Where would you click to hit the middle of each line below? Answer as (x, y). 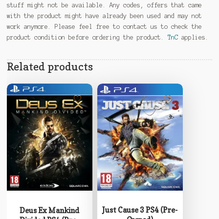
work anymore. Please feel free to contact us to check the (104, 26)
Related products (50, 66)
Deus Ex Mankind (50, 210)
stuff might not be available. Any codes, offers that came (104, 5)
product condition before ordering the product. (87, 37)
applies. (193, 37)
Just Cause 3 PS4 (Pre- (140, 210)
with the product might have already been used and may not (104, 16)
